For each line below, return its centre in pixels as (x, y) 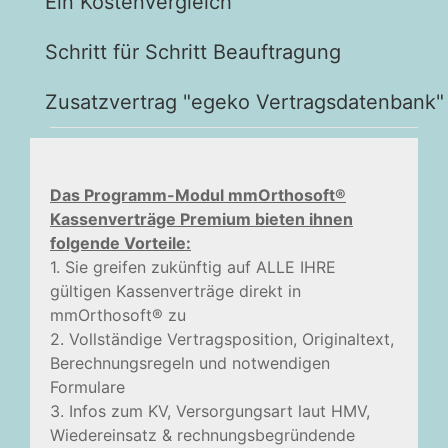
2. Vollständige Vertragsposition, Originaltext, (222, 339)
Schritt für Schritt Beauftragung (193, 52)
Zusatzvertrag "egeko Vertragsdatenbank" (244, 102)
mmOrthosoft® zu (118, 315)
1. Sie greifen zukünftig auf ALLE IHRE (193, 267)
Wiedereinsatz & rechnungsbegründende (202, 435)
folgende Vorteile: (120, 243)
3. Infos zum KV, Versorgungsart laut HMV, (210, 411)
